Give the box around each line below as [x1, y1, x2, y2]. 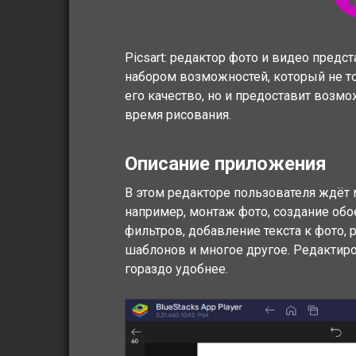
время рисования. [125, 106, 231, 122]
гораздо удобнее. [125, 261, 228, 277]
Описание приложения [125, 152, 327, 175]
